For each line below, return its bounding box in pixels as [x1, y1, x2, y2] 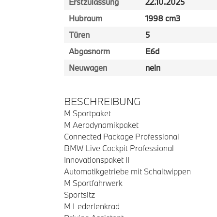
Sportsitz [64, 189, 95, 200]
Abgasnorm [69, 46, 110, 56]
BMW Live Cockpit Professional [64, 143, 174, 153]
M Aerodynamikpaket [64, 120, 139, 130]
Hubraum [69, 13, 102, 23]
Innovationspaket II [64, 155, 129, 165]
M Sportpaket [64, 108, 111, 118]
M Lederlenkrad [64, 201, 120, 211]
